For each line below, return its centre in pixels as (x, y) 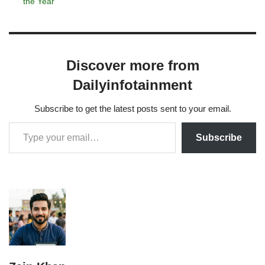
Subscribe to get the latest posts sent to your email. (132, 108)
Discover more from (132, 65)
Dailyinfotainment (132, 85)
